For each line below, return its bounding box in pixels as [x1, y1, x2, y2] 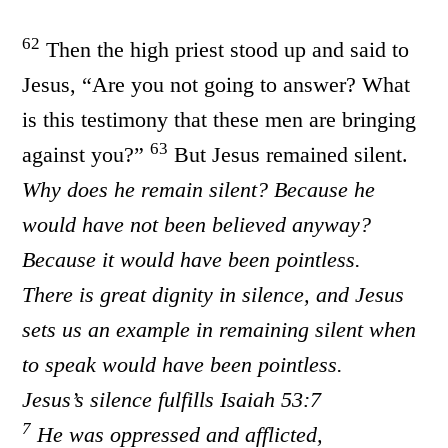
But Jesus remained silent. [168, 142, 409, 167]
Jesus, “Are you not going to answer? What [22, 72, 411, 97]
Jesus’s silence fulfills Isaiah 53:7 [22, 387, 322, 412]
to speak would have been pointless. [22, 352, 344, 377]
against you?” [22, 142, 151, 167]
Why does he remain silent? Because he [22, 177, 376, 202]
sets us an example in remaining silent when [22, 317, 417, 342]
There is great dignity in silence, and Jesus [22, 282, 405, 307]
